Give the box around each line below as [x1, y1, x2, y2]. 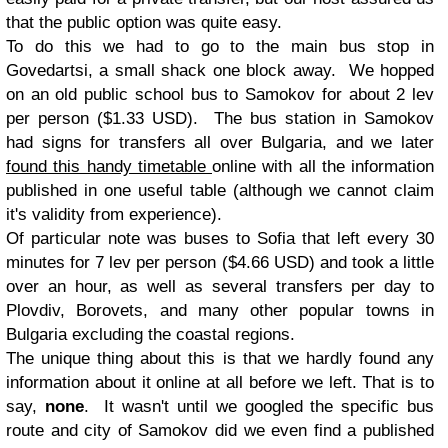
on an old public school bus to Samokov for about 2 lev [6, 85, 434, 105]
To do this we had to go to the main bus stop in [6, 37, 434, 57]
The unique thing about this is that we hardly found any [6, 349, 434, 369]
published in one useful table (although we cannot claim [6, 181, 434, 201]
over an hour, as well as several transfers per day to [6, 277, 434, 297]
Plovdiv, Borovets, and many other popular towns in [6, 301, 434, 321]
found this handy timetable [6, 157, 212, 177]
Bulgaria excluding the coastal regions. [6, 325, 295, 345]
